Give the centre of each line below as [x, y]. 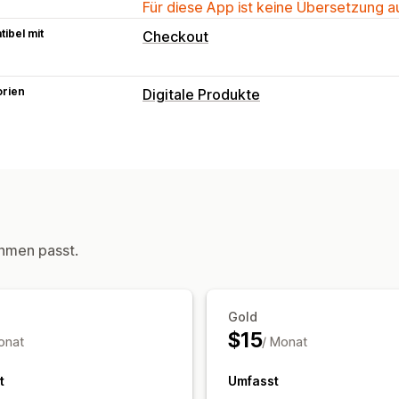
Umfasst [253, 380]
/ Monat [285, 341]
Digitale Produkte [201, 94]
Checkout [175, 36]
